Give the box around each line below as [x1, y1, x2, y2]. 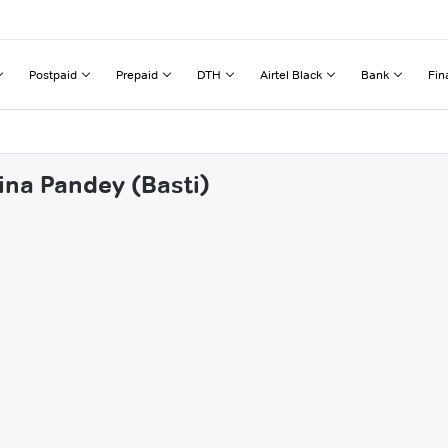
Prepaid [116, 66, 158, 82]
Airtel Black [260, 66, 322, 82]
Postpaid [29, 66, 77, 82]
